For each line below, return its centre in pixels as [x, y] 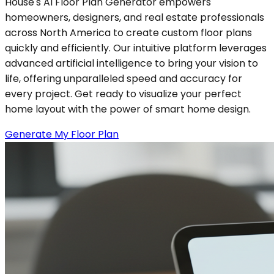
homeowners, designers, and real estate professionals [135, 18]
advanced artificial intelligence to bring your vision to [131, 64]
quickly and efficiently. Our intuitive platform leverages [136, 48]
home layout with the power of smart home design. [128, 109]
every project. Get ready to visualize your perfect [123, 94]
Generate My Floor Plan [62, 135]
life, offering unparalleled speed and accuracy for [124, 79]
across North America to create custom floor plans [128, 33]
